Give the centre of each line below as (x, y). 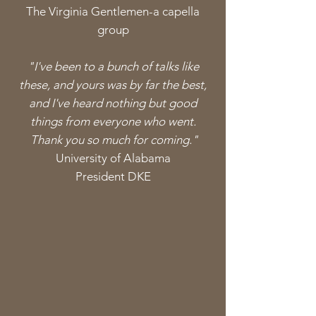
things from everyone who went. (113, 121)
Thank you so (65, 140)
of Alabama (139, 158)
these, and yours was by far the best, (113, 85)
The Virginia (59, 11)
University (81, 158)
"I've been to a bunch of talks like (113, 66)
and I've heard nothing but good (113, 103)
